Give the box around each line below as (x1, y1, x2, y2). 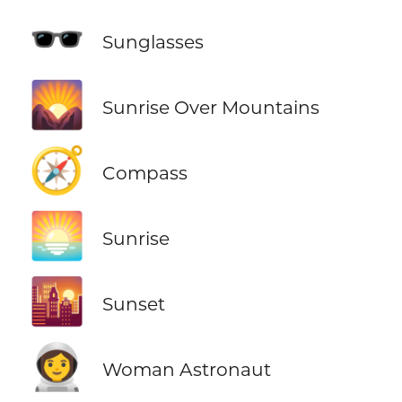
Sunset (101, 293, 165, 316)
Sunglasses (101, 31, 204, 54)
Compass (101, 162, 188, 185)
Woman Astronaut (101, 358, 271, 381)
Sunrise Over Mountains (101, 96, 319, 119)
